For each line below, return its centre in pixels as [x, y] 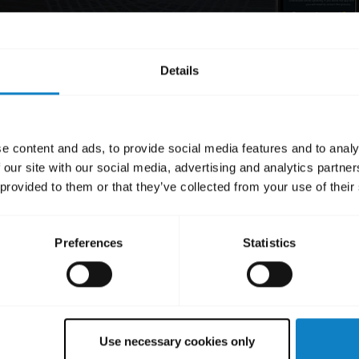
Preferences [89, 243]
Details [179, 71]
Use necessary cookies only [177, 341]
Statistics [269, 243]
